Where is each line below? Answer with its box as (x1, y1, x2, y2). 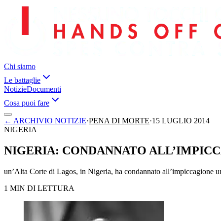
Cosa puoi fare (4, 99, 49, 107)
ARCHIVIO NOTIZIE (13, 116, 86, 125)
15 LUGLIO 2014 (152, 116, 210, 125)
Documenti (27, 85, 61, 93)
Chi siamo (4, 62, 36, 71)
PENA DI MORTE (89, 116, 149, 125)
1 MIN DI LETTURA (4, 184, 74, 192)
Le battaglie (4, 76, 40, 84)
